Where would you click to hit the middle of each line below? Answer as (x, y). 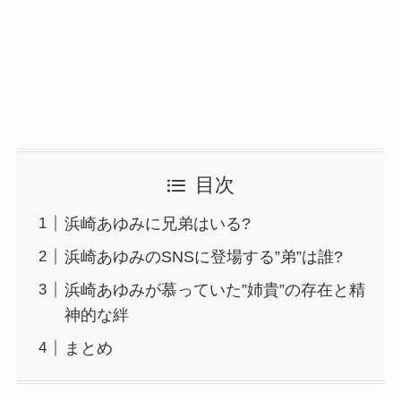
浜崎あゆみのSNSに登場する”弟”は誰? (203, 256)
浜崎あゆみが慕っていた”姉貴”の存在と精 (214, 290)
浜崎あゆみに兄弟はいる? (157, 223)
